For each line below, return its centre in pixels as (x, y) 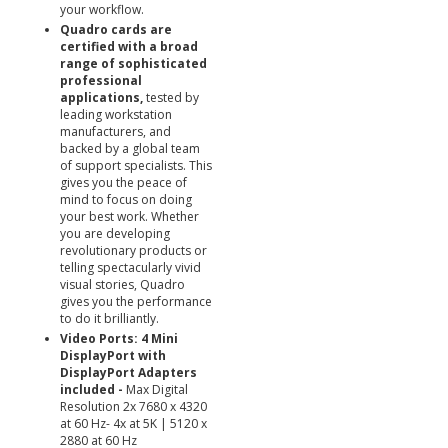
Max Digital (157, 389)
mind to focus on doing (126, 199)
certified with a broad (129, 46)
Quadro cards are (116, 29)
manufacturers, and (115, 131)
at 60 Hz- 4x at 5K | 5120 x (133, 423)
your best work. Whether (129, 216)
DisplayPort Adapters (128, 372)
